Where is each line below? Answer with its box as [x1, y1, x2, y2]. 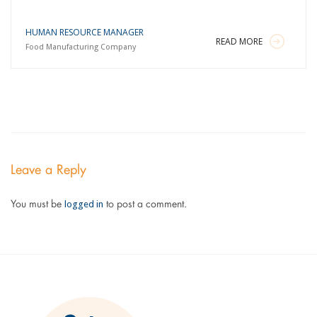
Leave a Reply [10, 164, 86, 177]
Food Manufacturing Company [25, 42, 136, 52]
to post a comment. [103, 200, 187, 209]
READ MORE [216, 35, 263, 47]
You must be [10, 200, 64, 209]
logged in [64, 199, 103, 209]
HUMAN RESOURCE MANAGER [25, 26, 144, 38]
